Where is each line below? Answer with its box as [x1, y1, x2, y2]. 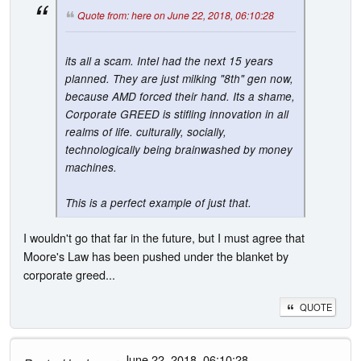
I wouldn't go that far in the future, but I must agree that [23, 229, 305, 247]
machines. [65, 159, 117, 175]
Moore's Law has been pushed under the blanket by [23, 247, 288, 265]
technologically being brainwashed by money [65, 141, 293, 157]
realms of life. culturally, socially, [65, 123, 226, 139]
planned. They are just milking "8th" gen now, [65, 70, 293, 86]
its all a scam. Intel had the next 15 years [65, 52, 273, 68]
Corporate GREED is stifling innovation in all [65, 106, 288, 122]
